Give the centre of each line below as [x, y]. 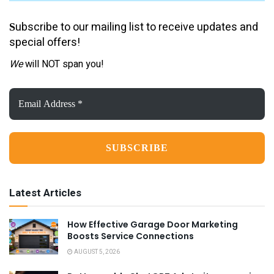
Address [27, 105]
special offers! [45, 42]
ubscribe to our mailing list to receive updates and [137, 27]
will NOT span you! [63, 65]
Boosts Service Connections [131, 236]
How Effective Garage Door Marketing [153, 225]
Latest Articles [45, 193]
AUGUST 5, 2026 [96, 252]
